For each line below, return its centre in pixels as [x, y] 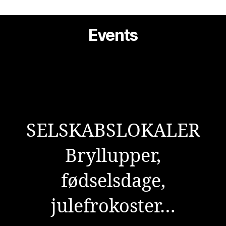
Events [113, 35]
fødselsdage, [113, 181]
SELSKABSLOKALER [113, 131]
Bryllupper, [113, 156]
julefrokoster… [113, 206]
